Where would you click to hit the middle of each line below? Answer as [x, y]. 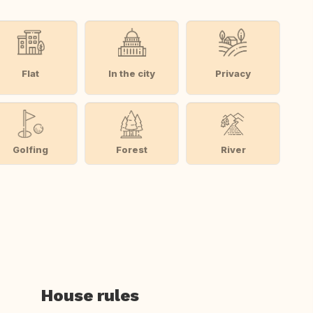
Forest [132, 149]
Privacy [233, 73]
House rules [90, 296]
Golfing [31, 149]
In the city [132, 73]
